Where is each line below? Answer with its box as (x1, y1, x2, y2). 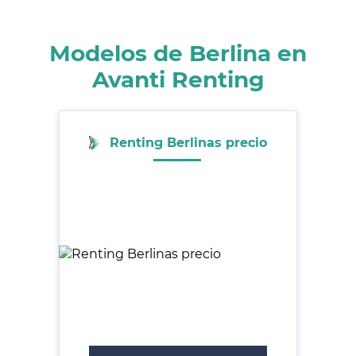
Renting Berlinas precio (110, 134, 267, 150)
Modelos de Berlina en (49, 39, 307, 67)
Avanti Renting (91, 65, 265, 93)
